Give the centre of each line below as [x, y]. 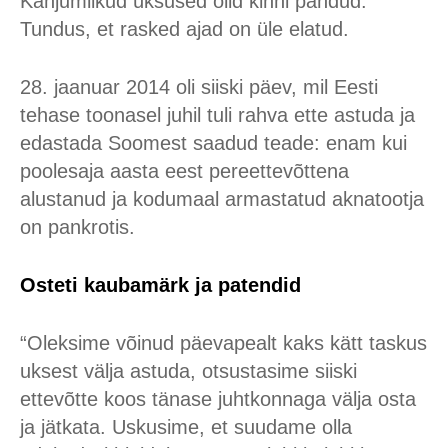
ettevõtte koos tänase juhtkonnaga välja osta [218, 399]
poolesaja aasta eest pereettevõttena [184, 171]
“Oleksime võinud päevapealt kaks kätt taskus [223, 343]
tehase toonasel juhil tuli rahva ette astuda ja [217, 115]
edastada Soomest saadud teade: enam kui [213, 143]
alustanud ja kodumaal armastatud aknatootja [222, 199]
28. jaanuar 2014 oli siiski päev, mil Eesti [199, 87]
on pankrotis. [77, 227]
